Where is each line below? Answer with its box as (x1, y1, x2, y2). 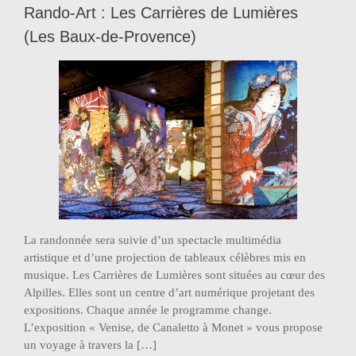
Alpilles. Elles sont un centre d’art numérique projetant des (24, 286, 315, 299)
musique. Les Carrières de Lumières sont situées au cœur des (24, 269, 325, 281)
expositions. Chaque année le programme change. (24, 304, 272, 316)
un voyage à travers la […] (24, 339, 157, 351)
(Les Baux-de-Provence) (24, 28, 196, 45)
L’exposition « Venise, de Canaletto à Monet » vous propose (24, 321, 323, 334)
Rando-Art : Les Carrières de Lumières (24, 4, 298, 21)
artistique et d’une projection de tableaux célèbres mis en (24, 251, 306, 264)
